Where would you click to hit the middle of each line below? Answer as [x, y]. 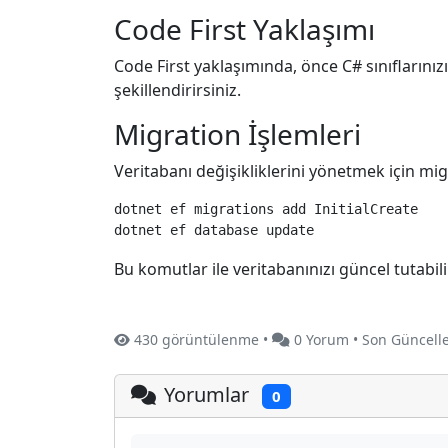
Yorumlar [209, 394]
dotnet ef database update [214, 229]
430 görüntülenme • [201, 339]
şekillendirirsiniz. [177, 89]
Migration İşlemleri [237, 133]
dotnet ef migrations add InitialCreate [266, 208]
